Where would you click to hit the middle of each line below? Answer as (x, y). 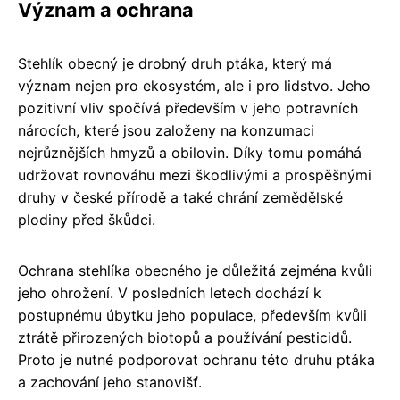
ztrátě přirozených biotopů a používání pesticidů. (185, 337)
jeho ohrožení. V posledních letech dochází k (170, 292)
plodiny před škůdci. (87, 219)
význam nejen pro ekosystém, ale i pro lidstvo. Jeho (194, 85)
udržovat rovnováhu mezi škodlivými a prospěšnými (195, 175)
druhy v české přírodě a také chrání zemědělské (180, 197)
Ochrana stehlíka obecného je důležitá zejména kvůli (195, 270)
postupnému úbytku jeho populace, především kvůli (192, 315)
